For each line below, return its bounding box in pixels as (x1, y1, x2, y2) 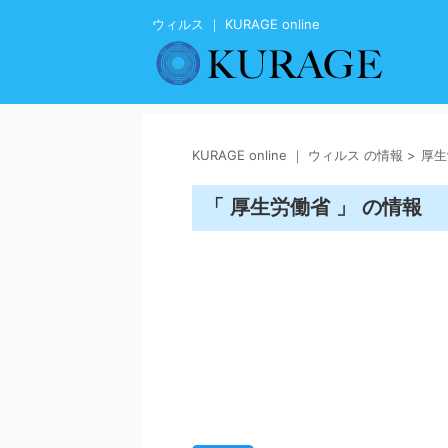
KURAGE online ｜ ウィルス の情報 (192, 147, 403, 163)
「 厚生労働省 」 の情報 (204, 196, 428, 218)
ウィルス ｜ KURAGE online (152, 16, 320, 32)
